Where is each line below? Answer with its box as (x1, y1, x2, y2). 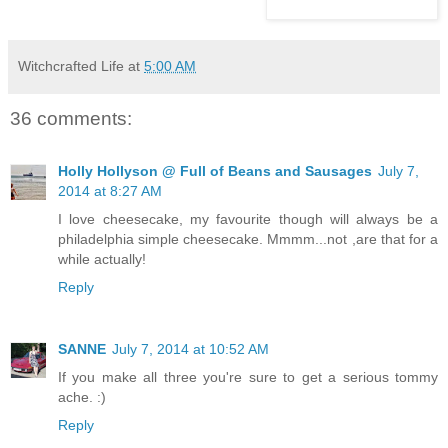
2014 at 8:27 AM (58, 182, 162, 199)
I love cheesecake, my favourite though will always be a (58, 210, 438, 227)
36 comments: (10, 108, 132, 130)
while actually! (58, 250, 146, 267)
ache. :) (58, 388, 106, 405)
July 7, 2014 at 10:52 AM (112, 340, 269, 357)
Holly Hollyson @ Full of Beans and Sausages (58, 162, 372, 179)
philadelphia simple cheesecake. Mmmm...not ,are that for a (58, 230, 438, 247)
